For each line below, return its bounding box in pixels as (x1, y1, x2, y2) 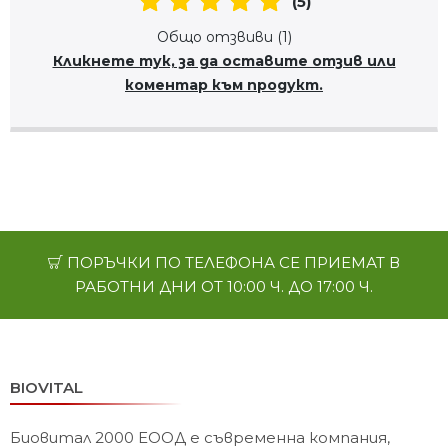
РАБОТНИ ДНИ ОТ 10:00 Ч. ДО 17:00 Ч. (75, 276, 373, 296)
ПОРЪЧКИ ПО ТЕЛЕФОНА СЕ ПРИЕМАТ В (63, 252, 400, 272)
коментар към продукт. (125, 75, 323, 94)
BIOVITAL (10, 377, 83, 397)
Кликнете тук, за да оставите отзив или (52, 51, 396, 70)
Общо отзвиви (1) (156, 27, 292, 46)
